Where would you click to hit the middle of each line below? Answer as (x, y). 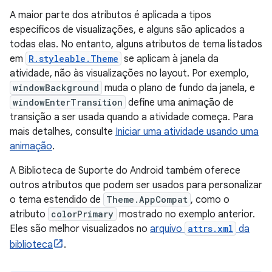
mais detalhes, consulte (63, 132)
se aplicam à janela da (170, 59)
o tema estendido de (56, 200)
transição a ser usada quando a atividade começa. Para (131, 117)
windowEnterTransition (68, 103)
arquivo (167, 229)
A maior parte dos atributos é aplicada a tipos (110, 15)
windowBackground (56, 88)
